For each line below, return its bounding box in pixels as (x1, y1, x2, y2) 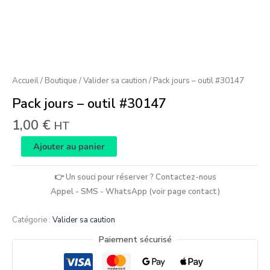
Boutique (45, 74, 77, 86)
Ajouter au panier (33, 140, 105, 152)
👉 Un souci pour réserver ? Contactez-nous (54, 171, 216, 183)
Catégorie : (12, 214, 52, 225)
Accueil (12, 74, 39, 86)
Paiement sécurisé (98, 233, 172, 246)
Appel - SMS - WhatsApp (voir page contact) (50, 186, 220, 197)
